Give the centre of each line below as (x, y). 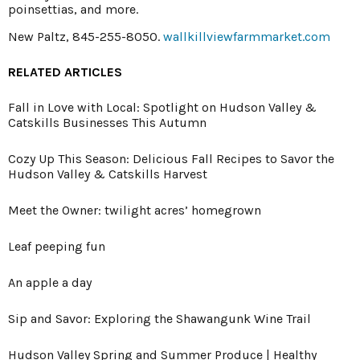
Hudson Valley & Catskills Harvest (108, 174)
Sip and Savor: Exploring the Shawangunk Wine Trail (160, 318)
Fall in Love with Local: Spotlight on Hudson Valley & (162, 107)
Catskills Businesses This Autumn (107, 122)
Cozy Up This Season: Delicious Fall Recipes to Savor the (171, 158)
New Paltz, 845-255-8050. (86, 36)
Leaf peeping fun (57, 246)
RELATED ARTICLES (65, 72)
